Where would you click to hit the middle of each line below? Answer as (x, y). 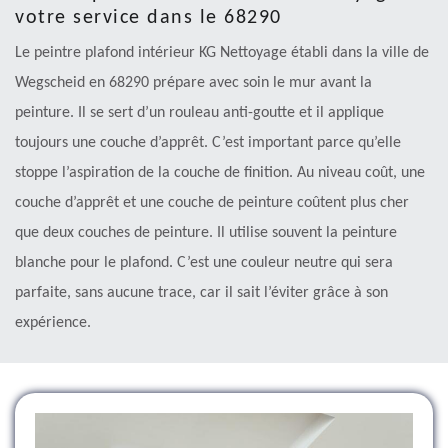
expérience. (53, 322)
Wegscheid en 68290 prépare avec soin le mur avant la (193, 82)
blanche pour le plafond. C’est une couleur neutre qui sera (204, 262)
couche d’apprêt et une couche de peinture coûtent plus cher (212, 202)
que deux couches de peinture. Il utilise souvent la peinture (206, 232)
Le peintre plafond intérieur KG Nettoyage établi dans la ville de (222, 52)
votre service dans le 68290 (148, 17)
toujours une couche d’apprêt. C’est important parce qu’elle (208, 142)
